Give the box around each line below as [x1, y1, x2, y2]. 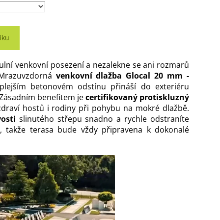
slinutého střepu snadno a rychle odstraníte [15, 113, 189, 125]
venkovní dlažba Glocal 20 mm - [55, 70, 189, 82]
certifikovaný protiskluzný [85, 92, 189, 103]
